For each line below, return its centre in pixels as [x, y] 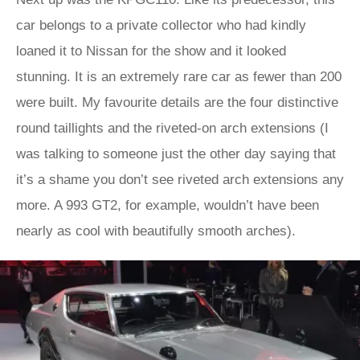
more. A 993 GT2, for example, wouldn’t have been [168, 205]
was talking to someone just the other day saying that [176, 154]
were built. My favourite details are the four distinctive [177, 102]
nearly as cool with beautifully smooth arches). [156, 231]
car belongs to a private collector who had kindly [161, 25]
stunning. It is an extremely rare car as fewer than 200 [179, 77]
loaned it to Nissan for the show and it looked [151, 51]
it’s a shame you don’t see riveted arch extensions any [180, 180]
